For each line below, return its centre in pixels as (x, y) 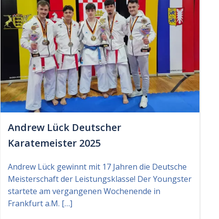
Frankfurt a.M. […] (40, 203)
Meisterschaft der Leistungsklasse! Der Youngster (100, 179)
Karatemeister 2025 (54, 143)
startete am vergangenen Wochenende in (84, 191)
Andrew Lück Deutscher (65, 127)
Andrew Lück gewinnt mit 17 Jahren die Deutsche (97, 166)
